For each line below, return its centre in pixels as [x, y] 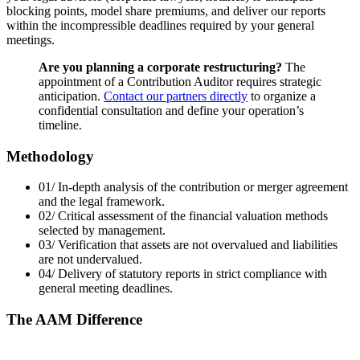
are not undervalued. [90, 260]
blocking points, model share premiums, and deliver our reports [166, 11]
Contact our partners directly [176, 96]
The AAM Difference [74, 320]
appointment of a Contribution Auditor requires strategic [180, 82]
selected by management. [102, 231]
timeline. [60, 125]
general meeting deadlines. [106, 288]
